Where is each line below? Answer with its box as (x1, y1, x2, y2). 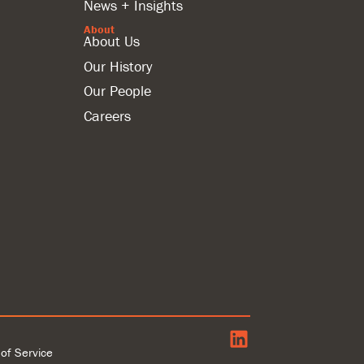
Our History (84, 56, 153, 76)
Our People (84, 81, 152, 101)
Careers (84, 106, 132, 125)
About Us (84, 32, 141, 51)
